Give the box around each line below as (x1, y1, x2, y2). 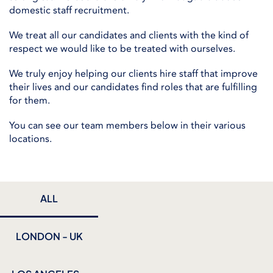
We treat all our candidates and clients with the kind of (9, 28, 249, 42)
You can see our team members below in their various (9, 119, 246, 133)
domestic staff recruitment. (9, 3, 129, 17)
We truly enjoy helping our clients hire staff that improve (9, 66, 258, 80)
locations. (9, 132, 52, 146)
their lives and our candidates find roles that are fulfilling (9, 80, 257, 94)
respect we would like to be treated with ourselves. (9, 41, 235, 55)
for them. (9, 93, 50, 107)
